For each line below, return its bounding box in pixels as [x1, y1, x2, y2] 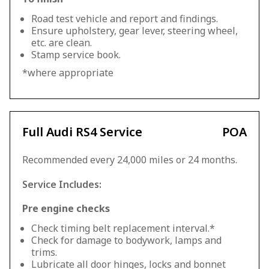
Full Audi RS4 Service [22, 124, 142, 140]
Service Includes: [22, 178, 101, 191]
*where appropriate [22, 66, 113, 79]
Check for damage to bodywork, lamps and [31, 234, 222, 247]
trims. [31, 246, 57, 259]
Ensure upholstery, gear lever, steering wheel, [31, 24, 238, 37]
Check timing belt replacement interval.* [31, 222, 215, 235]
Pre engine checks [22, 202, 110, 215]
